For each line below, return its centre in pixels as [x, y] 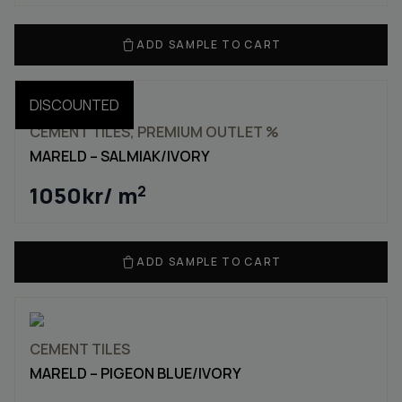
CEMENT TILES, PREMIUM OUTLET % [154, 132]
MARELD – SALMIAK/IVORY [120, 156]
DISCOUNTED [74, 105]
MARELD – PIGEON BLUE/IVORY [135, 373]
